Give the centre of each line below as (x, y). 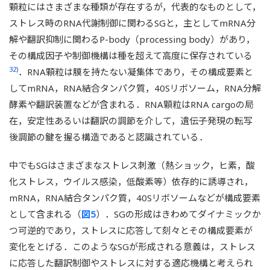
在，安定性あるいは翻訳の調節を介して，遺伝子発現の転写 (131, 120)
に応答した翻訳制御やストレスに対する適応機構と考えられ (131, 262)
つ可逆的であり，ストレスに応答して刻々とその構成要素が (131, 230)
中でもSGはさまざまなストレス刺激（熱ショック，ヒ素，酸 (132, 165)
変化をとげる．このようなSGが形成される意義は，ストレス (132, 246)
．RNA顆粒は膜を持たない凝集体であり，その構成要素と (136, 71)
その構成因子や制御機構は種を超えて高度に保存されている (131, 55)
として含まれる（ (45, 214)
